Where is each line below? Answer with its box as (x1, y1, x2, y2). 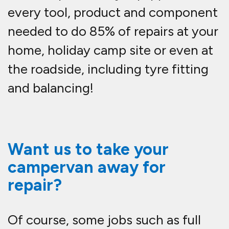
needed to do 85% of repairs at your (8, 23, 218, 40)
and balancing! (8, 80, 94, 97)
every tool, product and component (8, 4, 218, 21)
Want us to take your (8, 140, 169, 159)
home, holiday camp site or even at (8, 42, 213, 59)
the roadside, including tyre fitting (8, 61, 209, 78)
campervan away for (8, 157, 166, 177)
